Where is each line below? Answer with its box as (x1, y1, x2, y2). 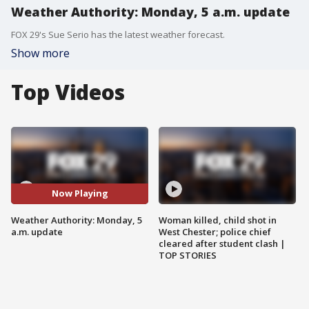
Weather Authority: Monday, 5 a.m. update (11, 3, 290, 20)
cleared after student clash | (159, 237, 286, 250)
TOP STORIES (159, 248, 217, 261)
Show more (11, 46, 70, 61)
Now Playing (51, 187, 108, 200)
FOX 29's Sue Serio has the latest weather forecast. (11, 28, 225, 41)
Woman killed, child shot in (159, 213, 277, 226)
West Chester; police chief (159, 225, 271, 238)
